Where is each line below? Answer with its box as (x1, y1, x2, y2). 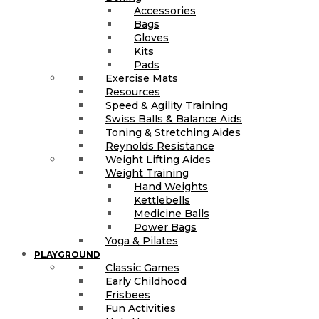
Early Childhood (105, 274, 187, 288)
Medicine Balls (134, 206, 209, 220)
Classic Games (105, 261, 179, 274)
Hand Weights (134, 179, 208, 193)
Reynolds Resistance (105, 139, 214, 152)
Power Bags (134, 220, 197, 234)
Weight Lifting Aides (105, 152, 211, 166)
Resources (105, 85, 160, 98)
